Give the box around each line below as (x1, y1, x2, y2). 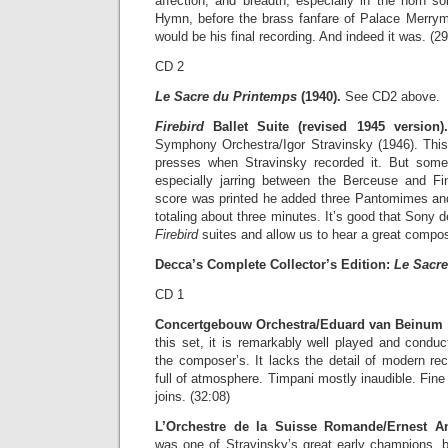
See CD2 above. (341, 89, 440, 104)
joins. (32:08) (155, 389, 230, 404)
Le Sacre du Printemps (155, 89, 301, 104)
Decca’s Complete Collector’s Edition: (155, 257, 394, 272)
